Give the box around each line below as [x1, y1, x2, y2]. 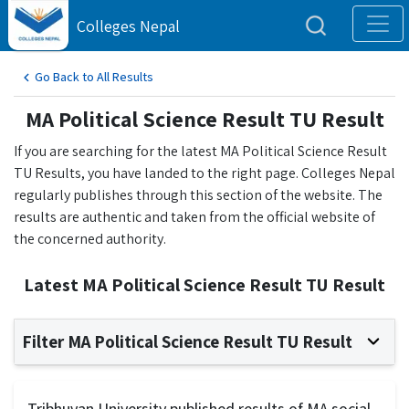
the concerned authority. [14, 229, 166, 248]
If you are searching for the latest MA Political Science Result [14, 142, 387, 161]
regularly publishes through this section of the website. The [14, 185, 383, 204]
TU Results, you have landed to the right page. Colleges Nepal [14, 163, 395, 183]
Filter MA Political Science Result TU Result [22, 330, 352, 353]
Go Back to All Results [35, 68, 153, 85]
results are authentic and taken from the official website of [14, 207, 375, 226]
